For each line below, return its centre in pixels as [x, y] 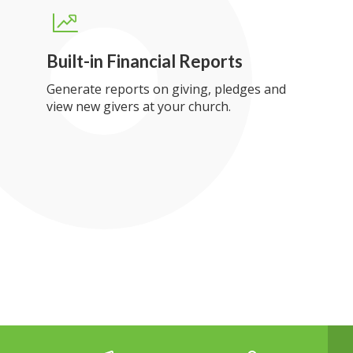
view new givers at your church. [138, 106]
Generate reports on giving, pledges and [166, 89]
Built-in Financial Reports [144, 61]
